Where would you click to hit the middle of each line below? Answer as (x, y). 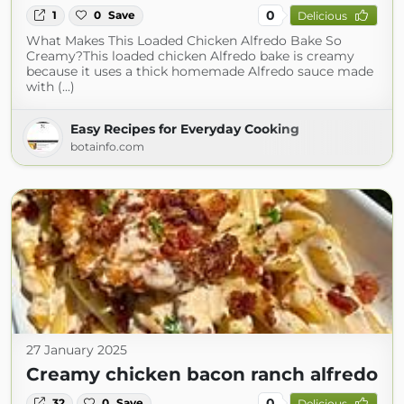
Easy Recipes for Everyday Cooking (185, 129)
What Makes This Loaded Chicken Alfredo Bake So (184, 41)
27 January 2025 (77, 350)
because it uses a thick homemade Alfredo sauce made (200, 72)
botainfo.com (107, 147)
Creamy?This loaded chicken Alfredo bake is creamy (190, 56)
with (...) (50, 87)
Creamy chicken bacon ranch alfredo (202, 375)
